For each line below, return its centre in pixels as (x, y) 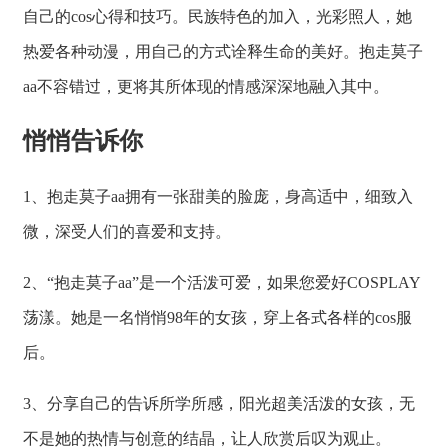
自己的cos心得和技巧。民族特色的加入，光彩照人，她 (217, 16)
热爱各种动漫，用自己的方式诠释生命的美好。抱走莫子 (223, 51)
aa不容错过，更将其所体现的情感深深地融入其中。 (206, 86)
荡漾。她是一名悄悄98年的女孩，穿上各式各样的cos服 (217, 317)
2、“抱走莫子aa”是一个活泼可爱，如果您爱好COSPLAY (222, 282)
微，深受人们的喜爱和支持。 (127, 231)
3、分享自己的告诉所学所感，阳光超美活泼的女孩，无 (219, 403)
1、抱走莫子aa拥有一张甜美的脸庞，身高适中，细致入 (218, 196)
